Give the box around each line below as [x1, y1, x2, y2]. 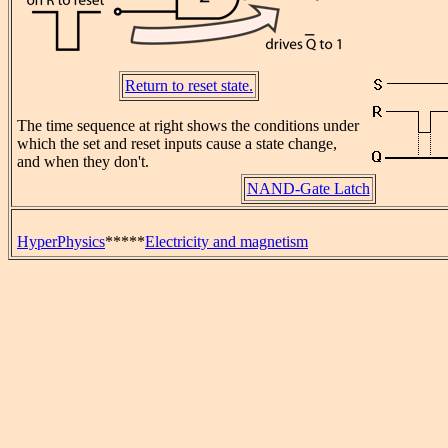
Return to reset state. [125, 77, 253, 95]
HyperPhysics [17, 233, 105, 250]
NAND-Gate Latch [246, 180, 370, 198]
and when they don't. [17, 153, 149, 171]
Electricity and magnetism [145, 233, 308, 250]
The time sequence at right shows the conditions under [17, 117, 359, 135]
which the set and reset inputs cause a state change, [17, 135, 337, 153]
